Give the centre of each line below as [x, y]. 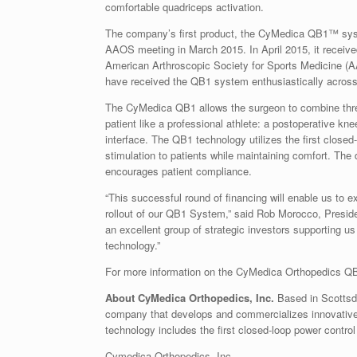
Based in [298, 297]
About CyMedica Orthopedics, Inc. [190, 297]
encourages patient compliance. [178, 171]
